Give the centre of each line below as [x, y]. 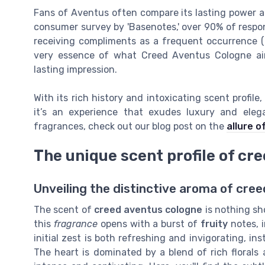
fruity [214, 224]
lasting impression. [75, 70]
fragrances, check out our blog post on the [130, 127]
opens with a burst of [149, 224]
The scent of [64, 210]
